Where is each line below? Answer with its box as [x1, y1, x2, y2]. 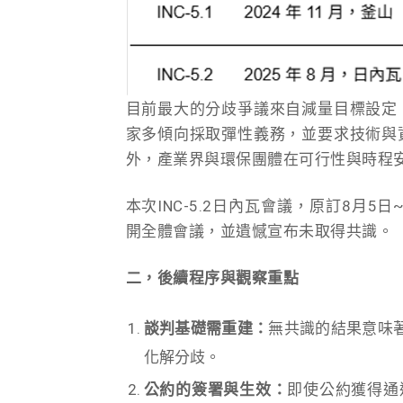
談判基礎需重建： [143, 319, 269, 338]
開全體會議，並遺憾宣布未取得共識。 [125, 222, 393, 241]
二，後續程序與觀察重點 [125, 269, 299, 288]
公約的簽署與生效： [143, 381, 288, 399]
